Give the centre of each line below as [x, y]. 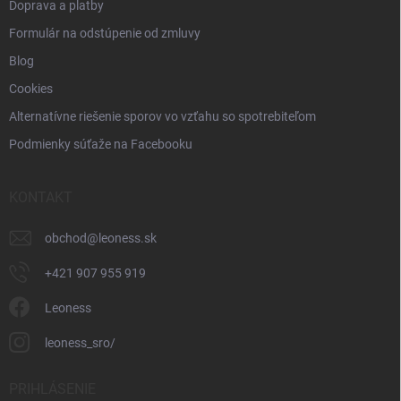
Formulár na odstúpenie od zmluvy [105, 33]
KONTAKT [41, 197]
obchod [66, 238]
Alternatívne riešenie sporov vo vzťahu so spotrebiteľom [162, 116]
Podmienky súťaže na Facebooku [101, 144]
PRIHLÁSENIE [52, 388]
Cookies [31, 88]
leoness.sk [128, 238]
